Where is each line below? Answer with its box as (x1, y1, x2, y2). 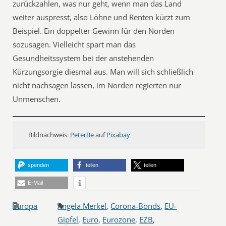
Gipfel (58, 214, 79, 224)
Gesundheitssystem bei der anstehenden (13, 53, 154, 63)
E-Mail (28, 180, 43, 186)
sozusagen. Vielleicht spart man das (13, 39, 136, 49)
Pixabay (106, 130, 131, 139)
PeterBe (70, 130, 94, 139)
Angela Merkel (58, 201, 107, 211)
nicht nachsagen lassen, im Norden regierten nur (13, 80, 182, 90)
